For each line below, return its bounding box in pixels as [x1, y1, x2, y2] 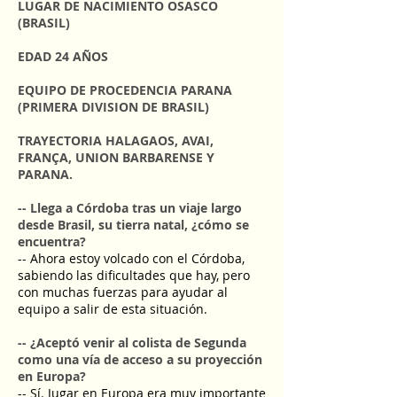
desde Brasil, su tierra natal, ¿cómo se [18, 216, 249, 233]
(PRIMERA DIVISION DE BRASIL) [18, 98, 209, 115]
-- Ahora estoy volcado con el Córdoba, [18, 250, 245, 267]
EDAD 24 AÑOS [18, 48, 108, 65]
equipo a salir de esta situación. [18, 300, 207, 317]
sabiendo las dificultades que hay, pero [18, 267, 250, 284]
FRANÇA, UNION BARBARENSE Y [18, 149, 214, 166]
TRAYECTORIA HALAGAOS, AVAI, [18, 132, 214, 149]
